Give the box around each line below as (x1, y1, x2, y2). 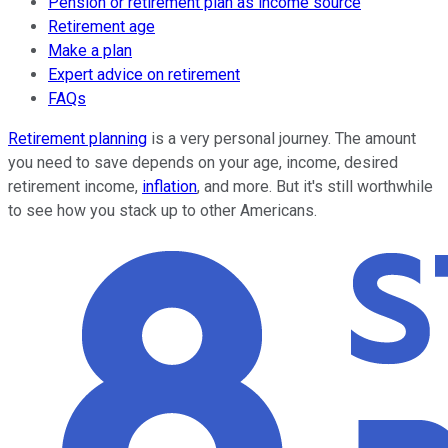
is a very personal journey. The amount (147, 128, 416, 148)
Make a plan (48, 40, 132, 60)
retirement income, (8, 176, 142, 196)
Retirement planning (8, 128, 147, 148)
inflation (142, 176, 197, 196)
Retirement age (48, 16, 155, 36)
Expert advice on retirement (48, 64, 240, 84)
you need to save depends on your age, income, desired (8, 152, 398, 172)
